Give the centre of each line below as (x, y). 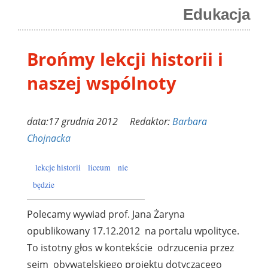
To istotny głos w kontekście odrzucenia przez (130, 247)
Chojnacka (49, 138)
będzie (44, 185)
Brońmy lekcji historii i (125, 59)
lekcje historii (58, 167)
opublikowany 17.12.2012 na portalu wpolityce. (133, 231)
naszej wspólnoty (102, 83)
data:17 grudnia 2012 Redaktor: (100, 121)
